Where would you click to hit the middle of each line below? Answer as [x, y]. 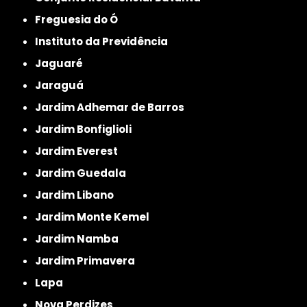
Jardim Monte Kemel [96, 217]
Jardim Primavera [88, 260]
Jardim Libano [78, 195]
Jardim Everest [80, 151]
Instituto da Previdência [103, 41]
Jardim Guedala [84, 173]
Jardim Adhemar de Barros [113, 107]
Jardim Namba [80, 238]
